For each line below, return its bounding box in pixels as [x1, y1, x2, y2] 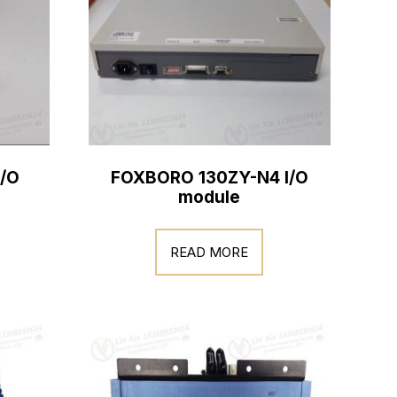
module [178, 186, 241, 207]
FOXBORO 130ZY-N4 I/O [110, 167, 308, 188]
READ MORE [170, 244, 249, 261]
